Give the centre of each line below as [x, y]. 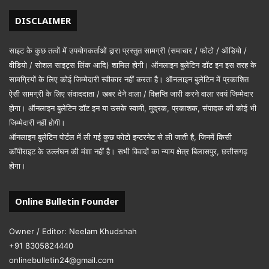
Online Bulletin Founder [67, 201]
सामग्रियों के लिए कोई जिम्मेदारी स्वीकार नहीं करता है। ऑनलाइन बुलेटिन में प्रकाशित [129, 79]
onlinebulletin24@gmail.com [61, 260]
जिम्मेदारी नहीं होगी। [37, 122]
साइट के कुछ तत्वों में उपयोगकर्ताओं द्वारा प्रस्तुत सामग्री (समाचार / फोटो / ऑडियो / [128, 50]
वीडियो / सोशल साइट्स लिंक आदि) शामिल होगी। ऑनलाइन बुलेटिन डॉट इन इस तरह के [133, 65]
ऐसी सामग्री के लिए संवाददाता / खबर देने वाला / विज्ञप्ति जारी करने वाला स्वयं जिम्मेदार [131, 93]
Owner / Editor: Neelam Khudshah [73, 231]
